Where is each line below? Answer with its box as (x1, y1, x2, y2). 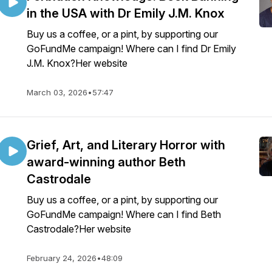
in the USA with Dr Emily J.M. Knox (27, 6, 225, 21)
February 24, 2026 (27, 253, 97, 263)
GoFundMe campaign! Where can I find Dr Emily (27, 42, 236, 55)
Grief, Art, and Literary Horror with (27, 138, 225, 152)
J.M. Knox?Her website (27, 57, 127, 69)
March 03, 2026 (27, 87, 87, 97)
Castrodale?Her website (27, 223, 131, 235)
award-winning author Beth (27, 155, 186, 169)
